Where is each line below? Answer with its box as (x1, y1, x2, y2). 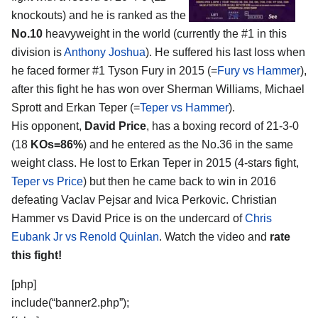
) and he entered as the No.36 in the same (83, 138, 293, 150)
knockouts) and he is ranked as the (11, 9, 186, 21)
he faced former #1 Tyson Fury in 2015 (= (11, 64, 217, 77)
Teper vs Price (11, 175, 83, 187)
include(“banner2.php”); (11, 297, 129, 309)
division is (11, 45, 64, 58)
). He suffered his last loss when (146, 45, 305, 58)
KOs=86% (31, 138, 83, 150)
